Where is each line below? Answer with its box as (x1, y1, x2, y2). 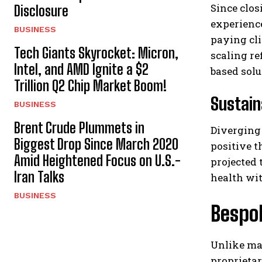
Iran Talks (14, 168, 64, 185)
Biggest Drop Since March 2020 (14, 135, 178, 153)
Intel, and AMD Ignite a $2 (14, 60, 149, 78)
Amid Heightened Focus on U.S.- (14, 151, 181, 169)
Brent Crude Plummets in (14, 119, 144, 136)
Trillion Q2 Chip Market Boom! (14, 77, 167, 94)
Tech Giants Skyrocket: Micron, (14, 44, 178, 61)
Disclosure (14, 2, 68, 19)
